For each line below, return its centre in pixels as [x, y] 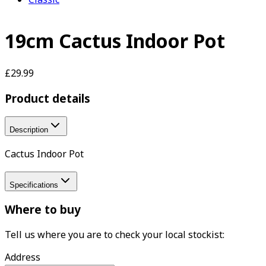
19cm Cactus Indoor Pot [115, 41]
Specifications [34, 185]
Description [29, 130]
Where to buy [43, 210]
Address [23, 257]
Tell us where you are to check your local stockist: [115, 235]
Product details [47, 98]
